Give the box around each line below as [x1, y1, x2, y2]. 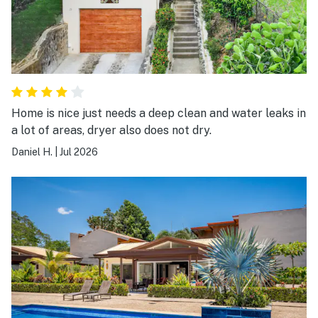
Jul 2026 [60, 146, 98, 158]
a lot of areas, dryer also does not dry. [11, 124, 212, 138]
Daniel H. [11, 146, 53, 158]
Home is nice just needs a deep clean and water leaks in [11, 106, 306, 121]
